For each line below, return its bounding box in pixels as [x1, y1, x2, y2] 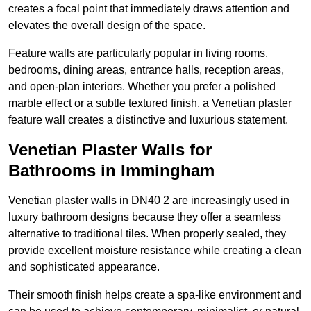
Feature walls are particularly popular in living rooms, [8, 47, 268, 60]
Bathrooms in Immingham [8, 161, 215, 180]
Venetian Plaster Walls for [8, 140, 212, 160]
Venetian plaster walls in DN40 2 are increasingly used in [8, 194, 289, 207]
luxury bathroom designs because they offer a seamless [8, 211, 281, 224]
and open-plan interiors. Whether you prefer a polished [8, 81, 276, 93]
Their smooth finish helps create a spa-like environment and [8, 289, 301, 301]
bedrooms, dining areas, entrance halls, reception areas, [8, 64, 284, 76]
